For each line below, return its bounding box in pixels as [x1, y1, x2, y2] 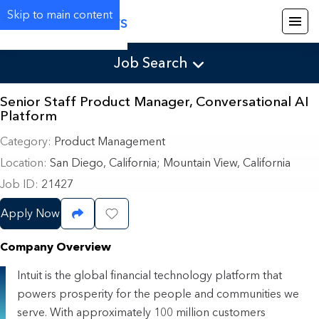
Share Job [78, 207, 130, 221]
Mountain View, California [160, 156, 291, 170]
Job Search [114, 54, 188, 71]
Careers [66, 11, 128, 32]
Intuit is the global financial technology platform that [17, 268, 282, 282]
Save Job [112, 207, 159, 221]
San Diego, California [47, 156, 157, 170]
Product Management [51, 135, 165, 149]
